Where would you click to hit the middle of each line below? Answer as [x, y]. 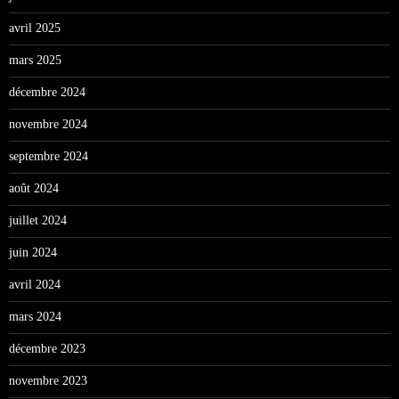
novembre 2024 [48, 124]
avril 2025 [35, 28]
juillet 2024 [38, 220]
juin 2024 [33, 252]
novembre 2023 [48, 380]
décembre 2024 [47, 92]
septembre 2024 [49, 156]
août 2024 [34, 188]
